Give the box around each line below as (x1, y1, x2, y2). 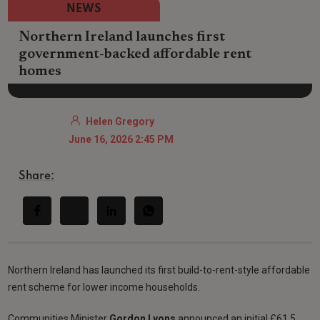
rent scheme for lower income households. (8, 281, 201, 293)
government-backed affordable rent (19, 47, 252, 61)
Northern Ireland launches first (19, 30, 226, 44)
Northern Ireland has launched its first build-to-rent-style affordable (8, 264, 311, 276)
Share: (19, 170, 55, 182)
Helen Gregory (86, 115, 155, 127)
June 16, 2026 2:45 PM (69, 133, 174, 145)
